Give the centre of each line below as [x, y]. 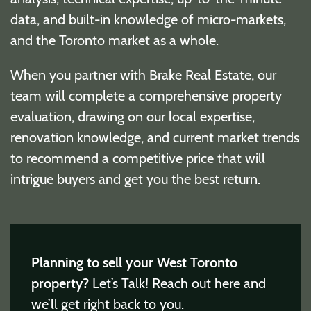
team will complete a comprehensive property [146, 95]
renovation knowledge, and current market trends [155, 136]
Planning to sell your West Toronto [134, 261]
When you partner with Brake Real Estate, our [143, 74]
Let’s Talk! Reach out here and [179, 282]
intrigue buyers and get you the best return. [135, 178]
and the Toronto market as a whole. [115, 39]
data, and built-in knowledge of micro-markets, [148, 18]
